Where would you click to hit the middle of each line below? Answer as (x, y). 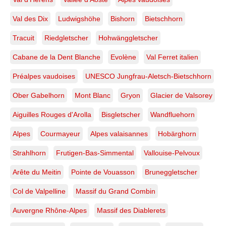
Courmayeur (60, 134)
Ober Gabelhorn (39, 96)
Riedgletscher (66, 38)
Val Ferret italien (172, 57)
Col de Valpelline (39, 191)
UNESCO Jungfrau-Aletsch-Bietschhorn (148, 76)
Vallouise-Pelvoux (172, 153)
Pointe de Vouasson (103, 172)
